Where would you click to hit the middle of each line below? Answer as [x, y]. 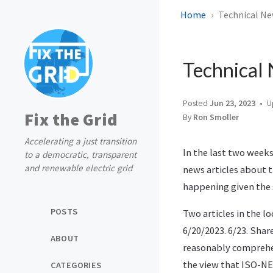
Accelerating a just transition [80, 141]
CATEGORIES [76, 265]
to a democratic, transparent [80, 154]
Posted [196, 103]
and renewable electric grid [78, 168]
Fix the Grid [71, 119]
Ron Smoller [216, 117]
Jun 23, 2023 [232, 103]
